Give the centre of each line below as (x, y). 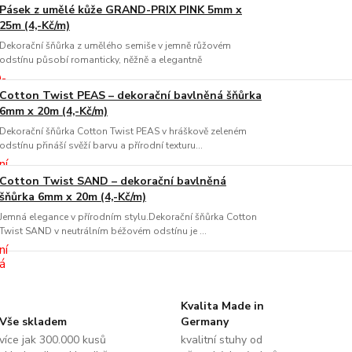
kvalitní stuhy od (221, 340)
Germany (204, 322)
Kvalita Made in (222, 306)
